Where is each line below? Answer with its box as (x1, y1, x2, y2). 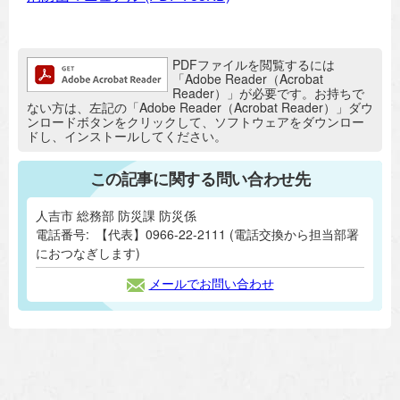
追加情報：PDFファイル (26, 54, 182, 75)
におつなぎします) (36, 244, 140, 262)
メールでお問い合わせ (148, 273, 274, 292)
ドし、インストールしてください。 (27, 127, 227, 146)
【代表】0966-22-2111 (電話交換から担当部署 (96, 225, 359, 244)
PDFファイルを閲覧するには (172, 55, 335, 74)
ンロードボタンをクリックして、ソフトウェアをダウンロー (27, 112, 364, 131)
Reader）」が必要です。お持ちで (172, 84, 364, 103)
